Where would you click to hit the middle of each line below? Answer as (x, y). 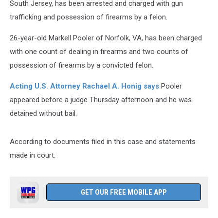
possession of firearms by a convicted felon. (82, 65)
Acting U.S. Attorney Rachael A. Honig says (84, 86)
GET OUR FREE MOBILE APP (124, 192)
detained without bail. (43, 113)
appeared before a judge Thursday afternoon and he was (101, 100)
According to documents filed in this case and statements (103, 142)
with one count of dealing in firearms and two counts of (99, 52)
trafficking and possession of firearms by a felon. (89, 17)
